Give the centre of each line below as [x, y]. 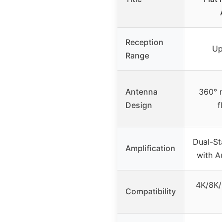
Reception [144, 42]
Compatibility [151, 191]
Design [139, 105]
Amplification [150, 148]
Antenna [141, 91]
